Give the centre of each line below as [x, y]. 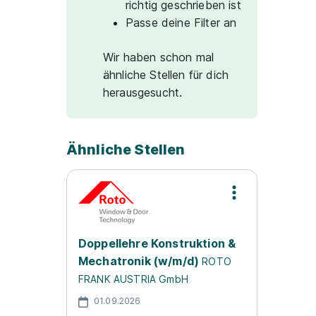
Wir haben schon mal [159, 57]
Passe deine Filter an [181, 23]
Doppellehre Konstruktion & [157, 243]
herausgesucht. [143, 92]
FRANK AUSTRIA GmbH [133, 279]
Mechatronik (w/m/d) [139, 261]
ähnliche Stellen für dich [166, 75]
